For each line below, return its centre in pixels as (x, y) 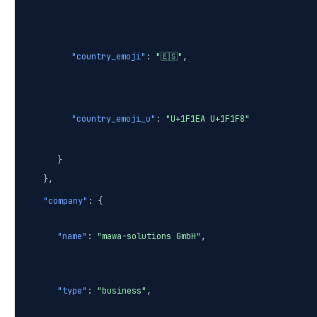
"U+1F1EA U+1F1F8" (208, 119)
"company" (65, 201)
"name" (72, 237)
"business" (122, 291)
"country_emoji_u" (114, 119)
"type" (72, 291)
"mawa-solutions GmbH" (149, 237)
